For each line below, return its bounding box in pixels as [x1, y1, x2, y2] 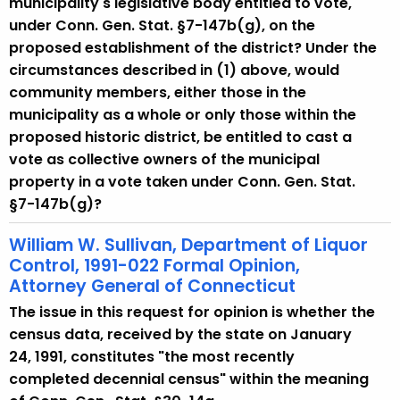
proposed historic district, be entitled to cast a [9, 127, 352, 148]
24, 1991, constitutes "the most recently [9, 346, 295, 367]
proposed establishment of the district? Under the [9, 37, 377, 59]
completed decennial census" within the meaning [9, 368, 369, 389]
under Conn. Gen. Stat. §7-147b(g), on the [9, 15, 315, 37]
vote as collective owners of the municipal [9, 149, 320, 171]
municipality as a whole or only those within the [9, 104, 356, 126]
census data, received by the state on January [9, 323, 352, 345]
